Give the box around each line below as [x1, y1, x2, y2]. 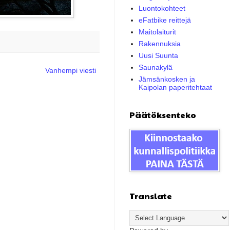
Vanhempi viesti [45, 66, 96, 74]
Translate [129, 189, 172, 202]
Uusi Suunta [138, 51, 178, 60]
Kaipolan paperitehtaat [138, 83, 212, 92]
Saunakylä [138, 63, 172, 72]
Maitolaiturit [138, 28, 176, 36]
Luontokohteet [138, 4, 185, 13]
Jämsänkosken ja [138, 75, 195, 84]
